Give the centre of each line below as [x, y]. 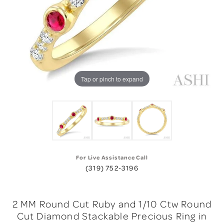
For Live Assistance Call [112, 158]
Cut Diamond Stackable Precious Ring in [112, 216]
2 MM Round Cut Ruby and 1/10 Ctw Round [112, 204]
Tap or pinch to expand [112, 78]
